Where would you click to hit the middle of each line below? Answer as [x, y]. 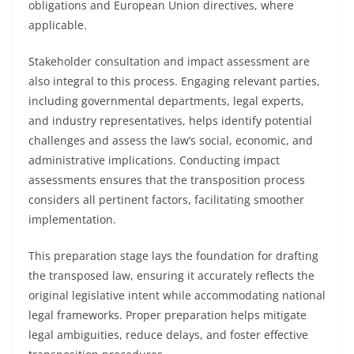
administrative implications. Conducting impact [154, 160]
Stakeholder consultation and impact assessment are [169, 61]
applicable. [58, 25]
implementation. [72, 219]
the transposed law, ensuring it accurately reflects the [171, 275]
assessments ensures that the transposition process [167, 180]
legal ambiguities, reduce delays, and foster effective [168, 335]
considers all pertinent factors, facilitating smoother [166, 200]
